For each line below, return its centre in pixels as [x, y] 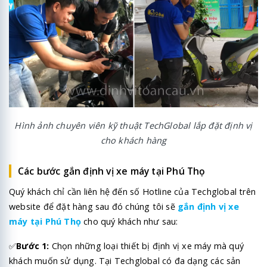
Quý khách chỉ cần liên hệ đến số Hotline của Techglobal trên [132, 192]
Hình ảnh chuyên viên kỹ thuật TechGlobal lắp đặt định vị [133, 125]
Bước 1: [33, 246]
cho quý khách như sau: [131, 222]
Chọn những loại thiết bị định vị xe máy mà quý [147, 246]
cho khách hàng [133, 140]
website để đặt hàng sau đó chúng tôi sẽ [93, 207]
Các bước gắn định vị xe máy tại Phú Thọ [111, 171]
